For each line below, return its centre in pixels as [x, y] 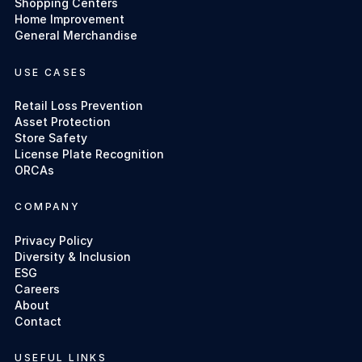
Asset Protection [63, 121]
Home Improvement [70, 19]
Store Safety [51, 137]
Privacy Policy [54, 240]
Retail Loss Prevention [79, 105]
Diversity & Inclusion [73, 256]
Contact [38, 321]
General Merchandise [76, 36]
